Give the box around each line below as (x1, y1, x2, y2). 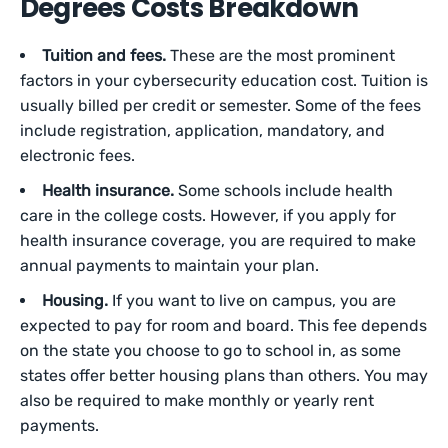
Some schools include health (174, 181, 393, 200)
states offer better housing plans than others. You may (20, 366, 428, 385)
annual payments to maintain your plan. (20, 256, 319, 275)
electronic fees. (20, 146, 135, 165)
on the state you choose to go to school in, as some (20, 341, 401, 360)
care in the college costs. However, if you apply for (20, 206, 396, 225)
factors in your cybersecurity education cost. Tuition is (20, 71, 428, 90)
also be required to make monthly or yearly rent (20, 391, 374, 410)
